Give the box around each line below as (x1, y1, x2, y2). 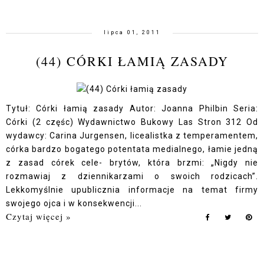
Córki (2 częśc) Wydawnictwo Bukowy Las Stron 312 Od (6, 117, 258, 127)
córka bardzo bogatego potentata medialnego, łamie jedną (6, 144, 258, 154)
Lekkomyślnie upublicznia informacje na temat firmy (6, 185, 258, 194)
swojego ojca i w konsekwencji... (6, 199, 142, 208)
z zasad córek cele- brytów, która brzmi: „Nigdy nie (6, 158, 258, 167)
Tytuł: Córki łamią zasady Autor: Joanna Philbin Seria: (6, 104, 258, 113)
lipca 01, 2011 (103, 29, 161, 35)
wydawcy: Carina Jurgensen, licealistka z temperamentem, (6, 131, 258, 140)
